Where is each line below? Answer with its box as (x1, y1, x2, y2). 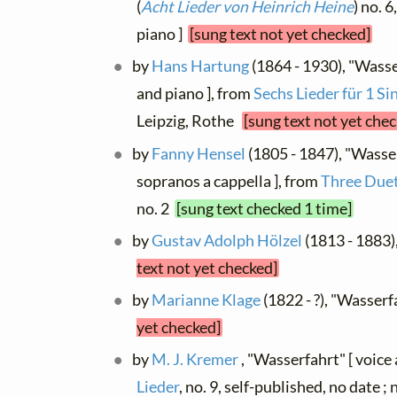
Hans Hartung (152, 57, 250, 76)
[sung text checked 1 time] (176, 198, 353, 218)
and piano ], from (136, 84, 253, 104)
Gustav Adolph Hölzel (152, 230, 303, 250)
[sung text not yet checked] (190, 25, 371, 44)
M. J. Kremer (152, 350, 239, 370)
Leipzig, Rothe (136, 112, 242, 131)
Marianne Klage (152, 291, 261, 310)
